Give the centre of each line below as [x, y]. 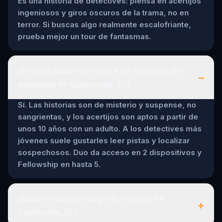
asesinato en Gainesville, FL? [74, 84]
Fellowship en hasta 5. [59, 165]
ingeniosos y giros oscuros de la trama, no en [103, 13]
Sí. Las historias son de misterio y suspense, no [107, 105]
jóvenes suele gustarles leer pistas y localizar [104, 141]
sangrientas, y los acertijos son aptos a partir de [108, 117]
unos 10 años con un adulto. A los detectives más [110, 129]
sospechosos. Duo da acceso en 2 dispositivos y [110, 153]
